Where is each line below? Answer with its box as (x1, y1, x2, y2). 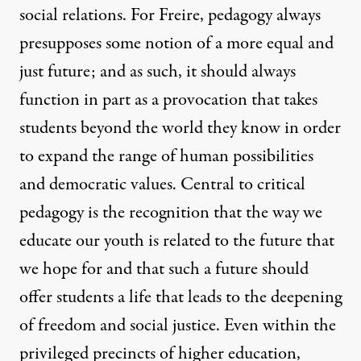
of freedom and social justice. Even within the (19, 313, 336, 339)
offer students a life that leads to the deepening (19, 284, 342, 311)
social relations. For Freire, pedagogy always (19, 2, 321, 29)
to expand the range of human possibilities (19, 143, 313, 170)
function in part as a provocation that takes (19, 87, 317, 114)
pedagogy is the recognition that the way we (19, 200, 322, 226)
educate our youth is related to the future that (19, 228, 334, 255)
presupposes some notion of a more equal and (19, 31, 334, 57)
